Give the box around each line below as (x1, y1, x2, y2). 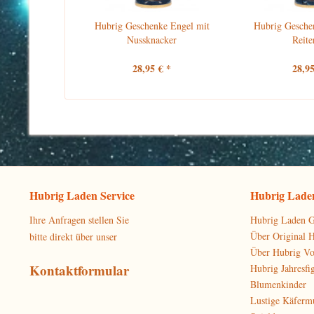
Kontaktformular (29, 261, 129, 280)
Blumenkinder (250, 278, 306, 291)
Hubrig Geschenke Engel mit (94, 19, 210, 32)
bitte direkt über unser (29, 230, 117, 243)
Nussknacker (127, 33, 177, 46)
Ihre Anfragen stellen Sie (29, 213, 129, 226)
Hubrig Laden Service (29, 187, 135, 203)
